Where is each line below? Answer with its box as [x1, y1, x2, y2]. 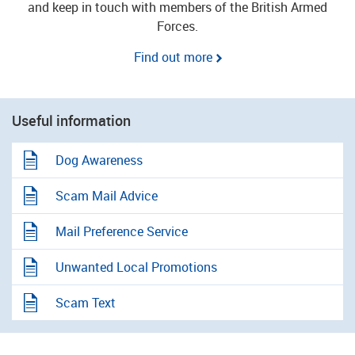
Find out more [133, 48, 212, 66]
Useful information [12, 111, 131, 130]
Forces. [157, 17, 198, 35]
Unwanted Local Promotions [55, 258, 217, 276]
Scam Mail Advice [55, 187, 158, 204]
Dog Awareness [55, 151, 143, 169]
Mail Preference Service [55, 223, 188, 240]
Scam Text [55, 294, 116, 311]
